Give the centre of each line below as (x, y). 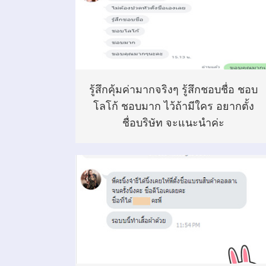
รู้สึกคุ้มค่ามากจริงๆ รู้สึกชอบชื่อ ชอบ (173, 89)
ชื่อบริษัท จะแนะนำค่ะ (173, 123)
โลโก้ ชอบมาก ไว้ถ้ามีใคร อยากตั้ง (173, 106)
